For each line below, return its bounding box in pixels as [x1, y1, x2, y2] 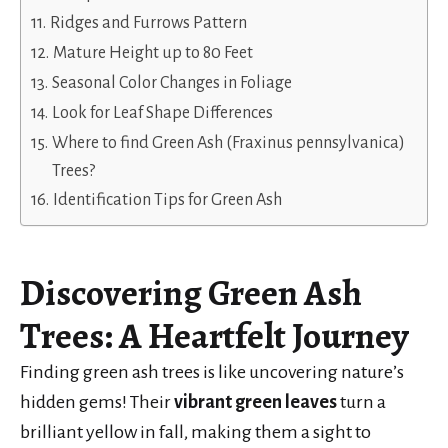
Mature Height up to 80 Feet [52, 43, 253, 62]
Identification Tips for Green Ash [52, 190, 282, 209]
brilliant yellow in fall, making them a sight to [20, 421, 371, 442]
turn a [337, 391, 386, 412]
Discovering [20, 267, 208, 317]
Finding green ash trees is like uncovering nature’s [20, 361, 404, 382]
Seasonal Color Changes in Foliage [51, 73, 292, 92]
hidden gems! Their [20, 391, 174, 412]
